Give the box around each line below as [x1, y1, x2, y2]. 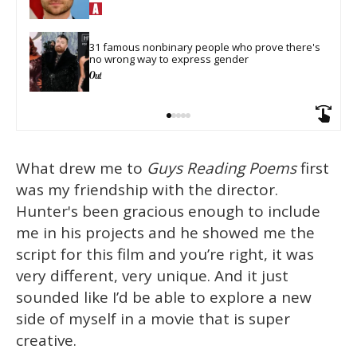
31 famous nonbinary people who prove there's [89, 40, 323, 55]
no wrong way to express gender [89, 52, 249, 67]
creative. [16, 330, 76, 351]
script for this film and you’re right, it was [16, 244, 314, 265]
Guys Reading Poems [147, 158, 300, 179]
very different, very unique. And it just [16, 265, 288, 287]
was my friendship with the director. [16, 179, 278, 201]
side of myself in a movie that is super [16, 308, 290, 330]
